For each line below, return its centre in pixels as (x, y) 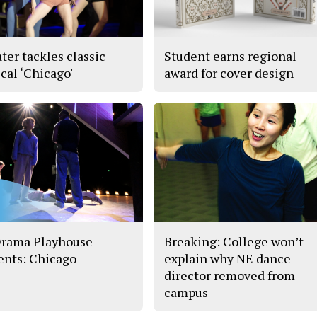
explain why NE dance (228, 259)
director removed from (230, 276)
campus (186, 293)
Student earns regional (231, 56)
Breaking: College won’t (234, 242)
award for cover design (229, 73)
